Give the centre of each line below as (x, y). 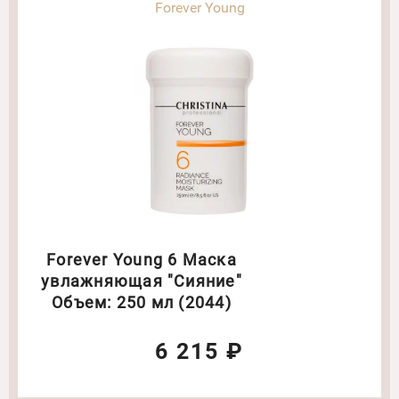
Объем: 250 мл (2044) (142, 303)
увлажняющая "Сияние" (142, 281)
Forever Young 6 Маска (142, 260)
